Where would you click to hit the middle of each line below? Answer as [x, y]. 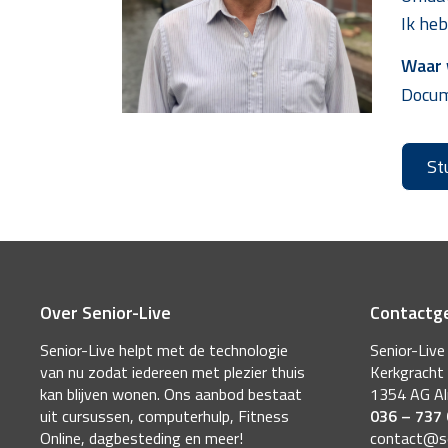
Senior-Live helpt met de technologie [164, 350]
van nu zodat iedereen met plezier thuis [172, 372]
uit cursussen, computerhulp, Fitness [164, 416]
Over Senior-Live [105, 313]
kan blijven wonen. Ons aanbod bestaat [171, 394]
